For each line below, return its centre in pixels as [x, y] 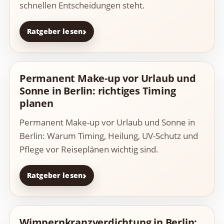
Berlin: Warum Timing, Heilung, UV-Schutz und [109, 136]
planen [36, 103]
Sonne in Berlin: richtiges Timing [98, 91]
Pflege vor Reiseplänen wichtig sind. [89, 149]
